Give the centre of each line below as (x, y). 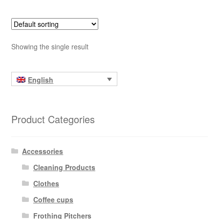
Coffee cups (53, 200)
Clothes (46, 184)
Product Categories (53, 119)
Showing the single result (50, 46)
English (41, 79)
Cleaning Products (64, 167)
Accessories (43, 151)
